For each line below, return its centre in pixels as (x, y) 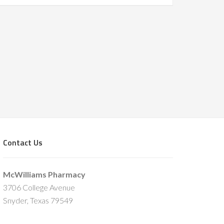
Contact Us (23, 142)
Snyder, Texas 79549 (38, 200)
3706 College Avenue (39, 187)
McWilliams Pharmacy (44, 174)
